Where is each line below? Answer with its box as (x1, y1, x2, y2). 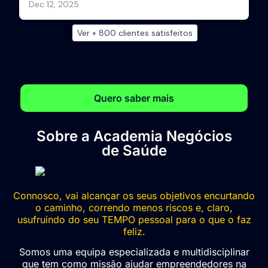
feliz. (123, 225, 145, 237)
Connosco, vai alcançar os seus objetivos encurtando (13, 189, 255, 202)
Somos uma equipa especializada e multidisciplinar (19, 246, 249, 258)
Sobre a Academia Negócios (36, 127, 232, 145)
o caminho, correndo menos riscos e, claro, (35, 201, 233, 214)
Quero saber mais (94, 92, 174, 104)
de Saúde (101, 141, 167, 159)
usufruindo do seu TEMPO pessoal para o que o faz (17, 213, 251, 226)
